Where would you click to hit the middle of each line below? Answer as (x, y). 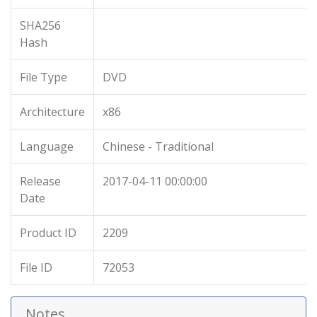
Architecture (52, 112)
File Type (44, 77)
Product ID (48, 233)
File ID (36, 267)
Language (47, 146)
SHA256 (40, 25)
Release (40, 181)
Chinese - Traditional (158, 146)
